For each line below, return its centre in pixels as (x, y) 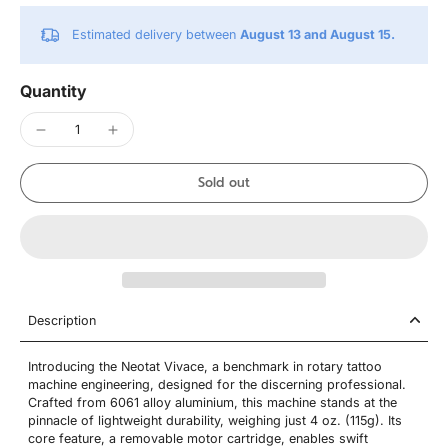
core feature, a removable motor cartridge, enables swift (198, 438)
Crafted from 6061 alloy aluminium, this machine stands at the (212, 402)
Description (62, 320)
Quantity (53, 91)
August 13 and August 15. (317, 34)
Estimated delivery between (156, 34)
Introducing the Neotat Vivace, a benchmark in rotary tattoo (205, 366)
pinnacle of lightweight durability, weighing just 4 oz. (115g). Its (215, 420)
